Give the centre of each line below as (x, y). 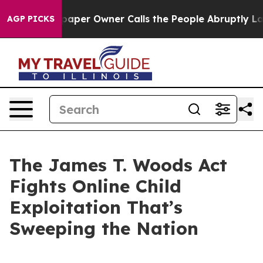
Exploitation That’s (96, 207)
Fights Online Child (95, 186)
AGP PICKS (31, 19)
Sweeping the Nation (104, 228)
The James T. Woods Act (118, 165)
